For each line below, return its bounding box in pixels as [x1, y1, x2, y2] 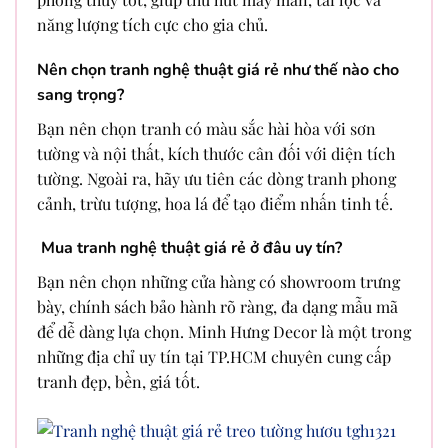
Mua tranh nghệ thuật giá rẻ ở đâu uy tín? [37, 237, 342, 260]
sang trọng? [37, 83, 124, 106]
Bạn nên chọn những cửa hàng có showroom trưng [37, 271, 400, 293]
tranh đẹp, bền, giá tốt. [37, 371, 200, 393]
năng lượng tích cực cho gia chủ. [37, 13, 268, 35]
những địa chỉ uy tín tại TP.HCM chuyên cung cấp [37, 346, 391, 368]
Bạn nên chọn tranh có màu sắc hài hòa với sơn [37, 117, 376, 139]
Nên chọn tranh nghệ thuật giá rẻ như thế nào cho [37, 58, 399, 81]
